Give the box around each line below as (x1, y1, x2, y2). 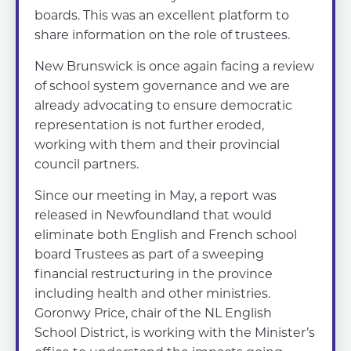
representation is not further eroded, (34, 116, 264, 133)
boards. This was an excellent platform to (34, 6, 289, 24)
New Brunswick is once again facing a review (34, 57, 314, 74)
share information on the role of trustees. (34, 26, 290, 43)
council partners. (34, 155, 139, 172)
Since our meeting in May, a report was (34, 186, 277, 204)
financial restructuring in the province (34, 265, 273, 282)
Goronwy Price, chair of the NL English (34, 304, 272, 321)
